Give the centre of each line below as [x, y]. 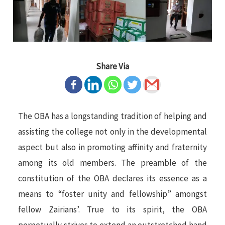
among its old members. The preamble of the [113, 163]
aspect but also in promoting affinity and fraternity [113, 147]
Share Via [113, 67]
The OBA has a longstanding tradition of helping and [113, 116]
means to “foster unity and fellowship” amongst [113, 194]
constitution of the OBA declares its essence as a [113, 179]
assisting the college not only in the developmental [113, 132]
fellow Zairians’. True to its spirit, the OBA [113, 210]
